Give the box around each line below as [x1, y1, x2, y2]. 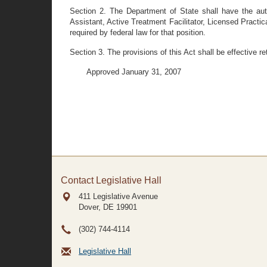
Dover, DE [79, 203, 114, 212]
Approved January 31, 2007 [86, 67, 181, 76]
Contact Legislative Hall [61, 175, 162, 185]
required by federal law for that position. [70, 28, 206, 37]
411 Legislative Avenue [79, 192, 158, 201]
